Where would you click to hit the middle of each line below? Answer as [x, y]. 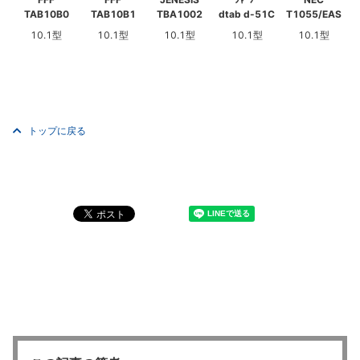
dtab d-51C [247, 14]
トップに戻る [57, 131]
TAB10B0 [46, 14]
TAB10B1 [113, 14]
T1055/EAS [313, 14]
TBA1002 [180, 14]
